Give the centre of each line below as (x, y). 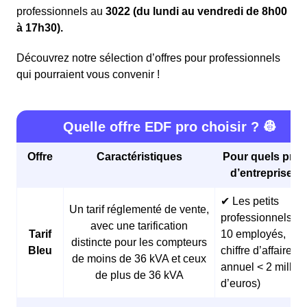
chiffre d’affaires (259, 251)
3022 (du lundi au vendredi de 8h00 (196, 12)
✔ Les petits (250, 201)
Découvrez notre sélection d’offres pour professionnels (148, 58)
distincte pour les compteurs (139, 243)
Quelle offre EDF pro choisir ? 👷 (170, 127)
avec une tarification (139, 226)
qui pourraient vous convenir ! (88, 75)
